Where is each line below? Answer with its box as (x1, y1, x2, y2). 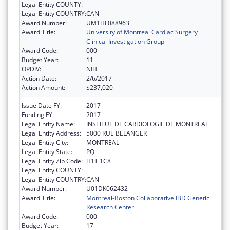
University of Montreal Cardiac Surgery (86, 27, 198, 36)
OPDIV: (22, 64, 41, 73)
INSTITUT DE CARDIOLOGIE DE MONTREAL (86, 119, 208, 128)
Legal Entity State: (22, 147, 72, 156)
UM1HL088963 (86, 18, 129, 27)
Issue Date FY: (22, 101, 62, 110)
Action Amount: (22, 83, 65, 92)
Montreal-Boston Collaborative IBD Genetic (86, 193, 209, 202)
